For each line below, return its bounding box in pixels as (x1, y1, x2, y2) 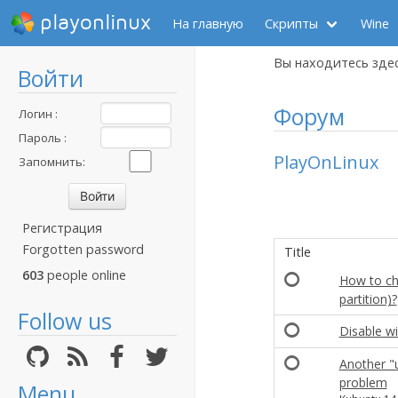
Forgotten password (22, 241, 144, 258)
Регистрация (22, 219, 102, 236)
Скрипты (265, 14, 318, 32)
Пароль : (19, 130, 67, 146)
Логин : (19, 106, 58, 122)
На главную (172, 14, 243, 32)
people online (44, 267, 126, 283)
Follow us (18, 306, 112, 336)
